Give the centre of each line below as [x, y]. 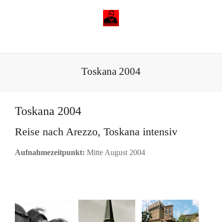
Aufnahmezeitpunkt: [50, 152]
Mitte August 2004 [115, 152]
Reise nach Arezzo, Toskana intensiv [96, 131]
